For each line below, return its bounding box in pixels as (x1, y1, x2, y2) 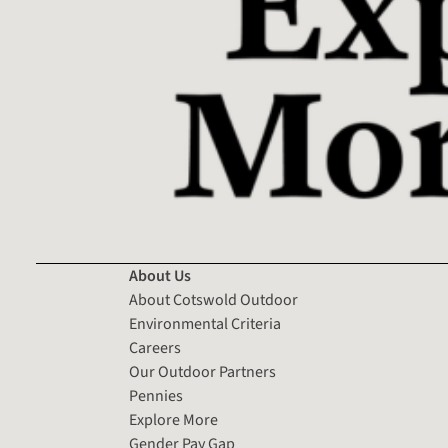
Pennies (129, 385, 184, 408)
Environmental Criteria (129, 313, 282, 336)
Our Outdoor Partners (129, 361, 277, 384)
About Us (129, 265, 192, 288)
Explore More (129, 409, 219, 432)
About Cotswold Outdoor (129, 289, 299, 312)
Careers (129, 337, 182, 360)
